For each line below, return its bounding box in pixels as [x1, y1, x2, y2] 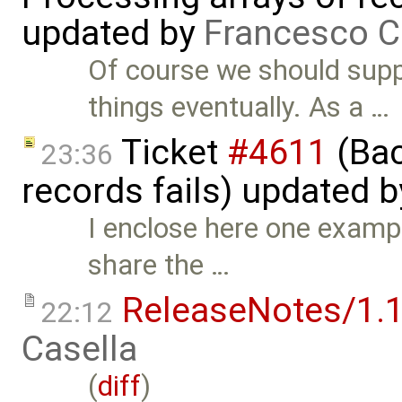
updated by [22, 13, 204, 55]
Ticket [113, 132, 227, 174]
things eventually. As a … [88, 91, 390, 125]
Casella [22, 328, 137, 370]
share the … [88, 249, 231, 283]
